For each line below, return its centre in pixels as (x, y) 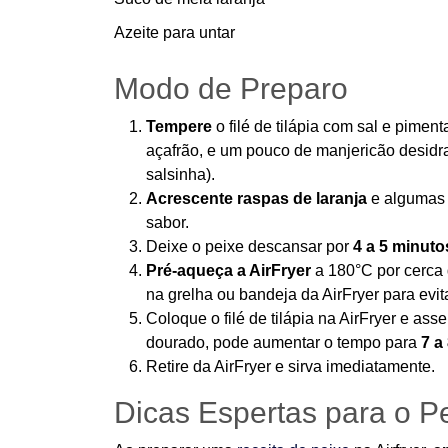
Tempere (179, 126)
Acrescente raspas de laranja (256, 198)
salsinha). (180, 174)
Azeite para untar (174, 32)
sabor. (167, 222)
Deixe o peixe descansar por (249, 246)
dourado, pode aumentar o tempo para (283, 342)
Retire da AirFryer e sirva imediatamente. (290, 366)
